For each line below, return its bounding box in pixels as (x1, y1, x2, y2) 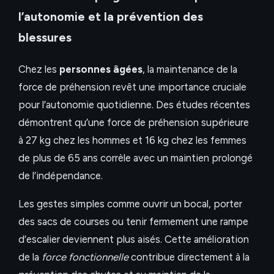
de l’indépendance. (18, 169, 103, 182)
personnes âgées (59, 62, 143, 75)
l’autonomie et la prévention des (18, 9, 203, 24)
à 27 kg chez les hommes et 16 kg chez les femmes (18, 133, 246, 146)
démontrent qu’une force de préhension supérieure (18, 116, 249, 128)
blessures (18, 30, 72, 45)
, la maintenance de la (143, 62, 237, 75)
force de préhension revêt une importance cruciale (18, 80, 246, 93)
